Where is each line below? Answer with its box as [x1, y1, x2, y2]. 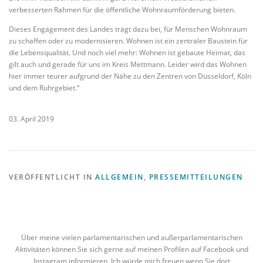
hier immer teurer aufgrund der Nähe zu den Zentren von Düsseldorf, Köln [9, 70, 251, 81]
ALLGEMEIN [95, 172, 144, 182]
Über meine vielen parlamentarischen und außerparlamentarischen [21, 232, 242, 243]
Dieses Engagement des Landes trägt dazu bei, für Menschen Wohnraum [9, 23, 247, 34]
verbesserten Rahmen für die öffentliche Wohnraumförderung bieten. [9, 4, 235, 15]
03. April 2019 [9, 113, 54, 124]
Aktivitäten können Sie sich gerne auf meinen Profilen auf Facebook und [15, 244, 248, 255]
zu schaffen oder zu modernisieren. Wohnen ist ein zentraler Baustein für [9, 35, 248, 46]
